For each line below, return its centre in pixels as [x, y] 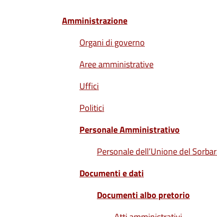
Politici [92, 108]
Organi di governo [112, 42]
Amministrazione [95, 21]
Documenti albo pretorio [143, 195]
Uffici [89, 86]
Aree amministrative [116, 64]
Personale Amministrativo [130, 130]
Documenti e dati [112, 173]
